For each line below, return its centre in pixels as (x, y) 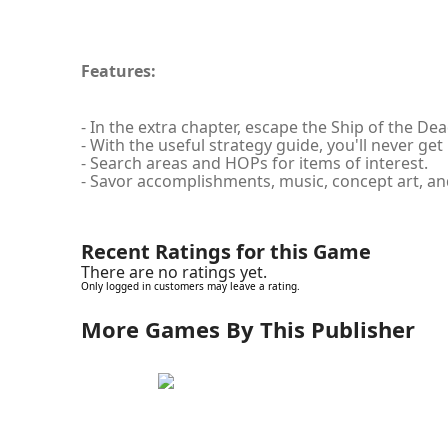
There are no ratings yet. (173, 271)
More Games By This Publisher (247, 328)
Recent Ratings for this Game (225, 251)
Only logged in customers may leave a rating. (190, 285)
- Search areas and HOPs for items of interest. (254, 162)
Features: (118, 70)
